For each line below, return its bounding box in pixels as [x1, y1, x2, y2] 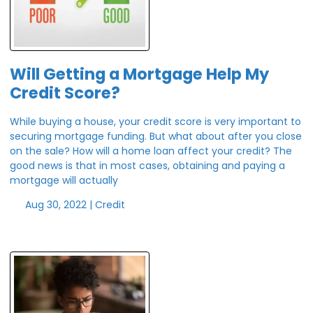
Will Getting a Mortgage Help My [10, 63, 269, 86]
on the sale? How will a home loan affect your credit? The [10, 143, 292, 158]
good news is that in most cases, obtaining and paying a [10, 158, 285, 173]
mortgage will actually [10, 173, 118, 187]
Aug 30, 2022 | [22, 197, 95, 212]
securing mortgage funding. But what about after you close [10, 129, 302, 143]
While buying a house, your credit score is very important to [10, 114, 301, 129]
